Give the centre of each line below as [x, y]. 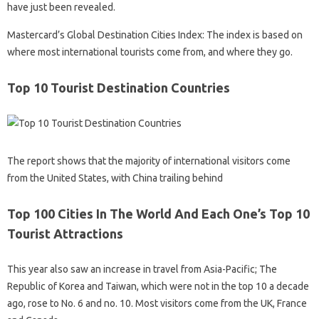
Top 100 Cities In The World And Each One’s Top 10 [158, 214]
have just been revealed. [61, 7]
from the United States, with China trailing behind [115, 178]
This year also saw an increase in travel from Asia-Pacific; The [142, 269]
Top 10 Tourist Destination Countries [119, 88]
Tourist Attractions [65, 234]
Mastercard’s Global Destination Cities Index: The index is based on [155, 35]
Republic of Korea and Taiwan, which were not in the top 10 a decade [158, 286]
